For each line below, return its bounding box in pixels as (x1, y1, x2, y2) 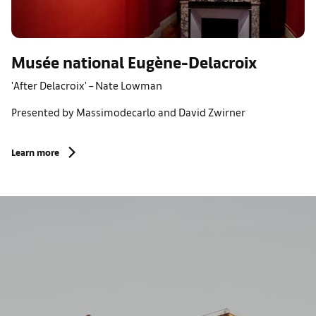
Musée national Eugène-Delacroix (11, 51, 257, 72)
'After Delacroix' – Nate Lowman (11, 78, 162, 92)
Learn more (11, 146, 59, 158)
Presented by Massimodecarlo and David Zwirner (11, 105, 245, 119)
